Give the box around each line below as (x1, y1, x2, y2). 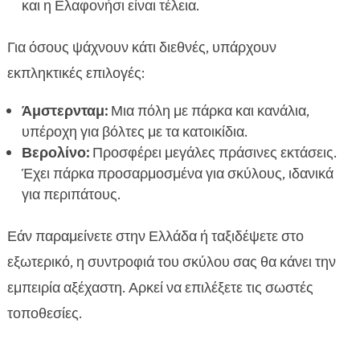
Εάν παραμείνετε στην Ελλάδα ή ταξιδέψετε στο (6, 227, 304, 247)
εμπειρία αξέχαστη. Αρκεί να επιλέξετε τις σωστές (6, 278, 313, 298)
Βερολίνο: (21, 143, 89, 163)
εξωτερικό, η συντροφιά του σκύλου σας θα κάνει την (6, 252, 336, 272)
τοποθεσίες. (6, 304, 82, 324)
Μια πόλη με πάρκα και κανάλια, (107, 101, 309, 121)
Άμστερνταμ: (21, 101, 108, 121)
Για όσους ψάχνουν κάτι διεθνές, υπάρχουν (6, 38, 276, 58)
